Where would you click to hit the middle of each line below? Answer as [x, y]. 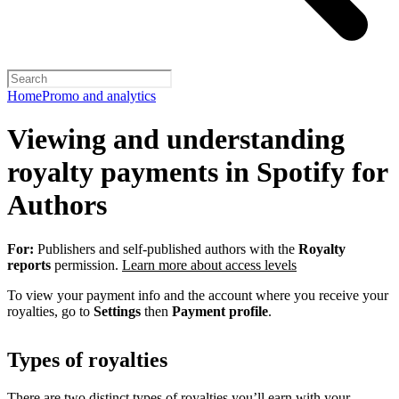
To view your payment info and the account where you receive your [198, 295]
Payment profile [220, 311]
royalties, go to [50, 311]
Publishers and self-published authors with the [166, 248]
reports [29, 265]
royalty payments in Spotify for [197, 172]
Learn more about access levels [209, 265]
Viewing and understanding [176, 139]
